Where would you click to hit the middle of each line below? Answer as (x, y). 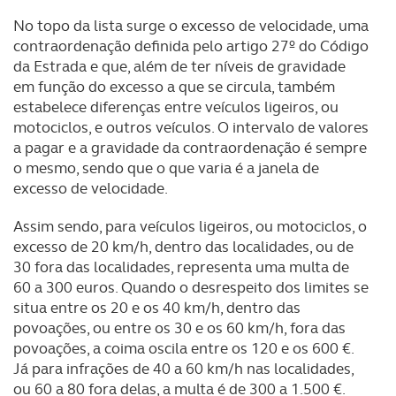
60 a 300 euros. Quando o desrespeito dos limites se (191, 287)
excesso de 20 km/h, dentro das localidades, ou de (183, 247)
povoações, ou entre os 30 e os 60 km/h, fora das (179, 328)
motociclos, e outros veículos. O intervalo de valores (191, 127)
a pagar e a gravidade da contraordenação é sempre (190, 148)
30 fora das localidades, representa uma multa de (181, 267)
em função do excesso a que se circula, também (174, 87)
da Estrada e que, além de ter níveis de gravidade (179, 66)
